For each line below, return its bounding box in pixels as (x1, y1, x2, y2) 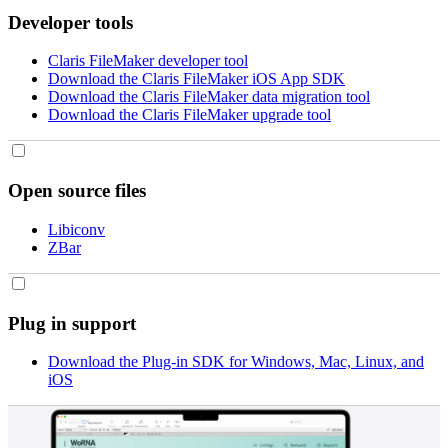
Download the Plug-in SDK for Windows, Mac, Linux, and (48, 353, 424, 371)
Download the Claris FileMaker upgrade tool (48, 106, 331, 124)
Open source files (8, 180, 146, 202)
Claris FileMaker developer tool (48, 52, 248, 70)
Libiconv (48, 220, 105, 238)
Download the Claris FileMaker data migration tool (48, 88, 370, 106)
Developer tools (8, 11, 133, 33)
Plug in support (8, 312, 136, 334)
